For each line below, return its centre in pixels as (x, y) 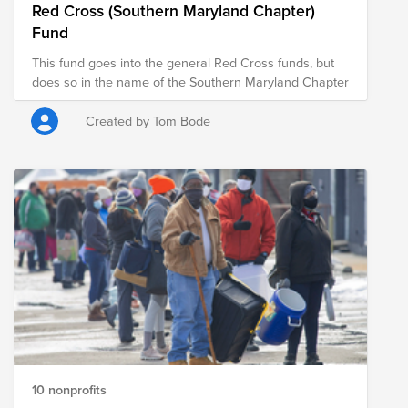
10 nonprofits (69, 390)
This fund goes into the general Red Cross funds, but (183, 62)
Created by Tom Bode (148, 120)
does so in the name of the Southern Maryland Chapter (190, 81)
